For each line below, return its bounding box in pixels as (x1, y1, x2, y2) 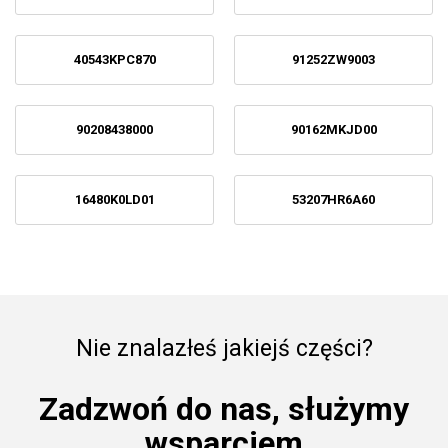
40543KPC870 (73, 52, 156, 67)
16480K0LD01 (74, 192, 155, 207)
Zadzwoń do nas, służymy (39, 390, 409, 428)
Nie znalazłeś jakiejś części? (75, 335, 373, 362)
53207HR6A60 (292, 192, 375, 207)
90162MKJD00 (290, 122, 377, 137)
